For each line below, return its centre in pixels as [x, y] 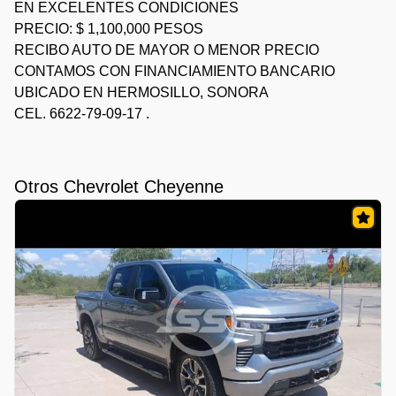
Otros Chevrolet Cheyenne [119, 187]
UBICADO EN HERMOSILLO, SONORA [141, 93]
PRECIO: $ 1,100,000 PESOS [109, 29]
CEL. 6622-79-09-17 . [82, 114]
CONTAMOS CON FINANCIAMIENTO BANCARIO [175, 72]
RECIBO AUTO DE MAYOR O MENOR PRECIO [167, 50]
